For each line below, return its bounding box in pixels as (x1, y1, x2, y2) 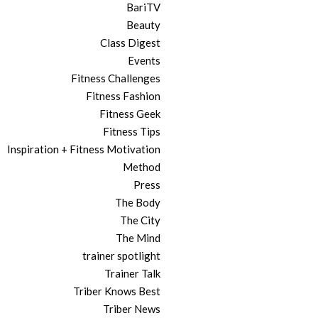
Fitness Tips (103, 125, 160, 138)
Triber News (103, 302, 160, 316)
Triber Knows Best (73, 285, 160, 298)
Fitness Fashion (86, 89, 160, 103)
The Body (115, 196, 160, 209)
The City (120, 214, 160, 227)
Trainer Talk (104, 267, 160, 280)
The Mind (116, 231, 160, 245)
